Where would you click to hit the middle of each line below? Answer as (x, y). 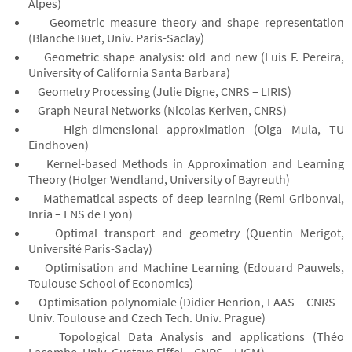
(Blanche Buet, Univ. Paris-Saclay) (116, 38)
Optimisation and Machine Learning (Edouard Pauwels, (186, 267)
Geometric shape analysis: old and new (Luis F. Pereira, (186, 57)
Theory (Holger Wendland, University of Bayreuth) (159, 179)
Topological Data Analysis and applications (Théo (186, 336)
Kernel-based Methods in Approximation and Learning (186, 163)
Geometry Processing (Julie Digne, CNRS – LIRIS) (159, 91)
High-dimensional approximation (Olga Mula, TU (186, 129)
